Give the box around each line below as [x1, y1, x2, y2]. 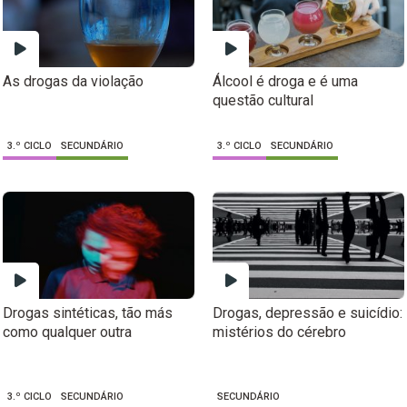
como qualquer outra [2, 323, 132, 341]
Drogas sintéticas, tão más [2, 303, 173, 322]
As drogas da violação [2, 73, 144, 91]
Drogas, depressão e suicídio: [213, 303, 402, 322]
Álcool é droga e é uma [213, 73, 358, 91]
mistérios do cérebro [213, 323, 346, 341]
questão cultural [213, 92, 313, 110]
